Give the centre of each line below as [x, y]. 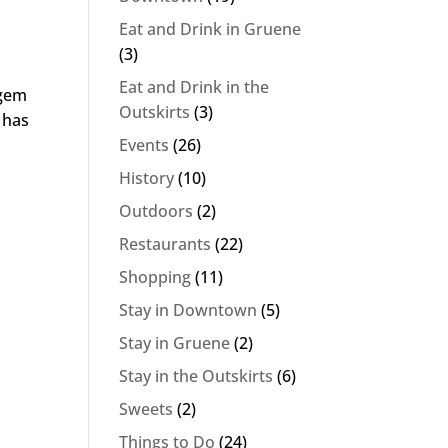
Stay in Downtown [188, 310]
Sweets [146, 409]
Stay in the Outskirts [196, 376]
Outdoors [156, 211]
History [147, 178]
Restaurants [165, 244]
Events [144, 145]
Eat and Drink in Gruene [210, 29]
